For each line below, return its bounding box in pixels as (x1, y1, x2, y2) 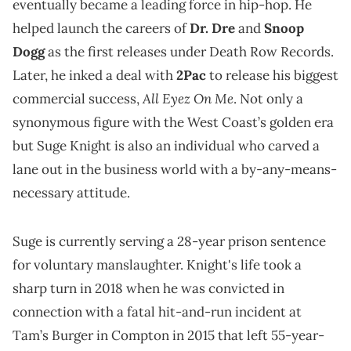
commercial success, (13, 90, 143, 108)
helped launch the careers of (13, 20, 190, 38)
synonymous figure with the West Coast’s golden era (13, 114, 334, 132)
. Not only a (233, 90, 303, 108)
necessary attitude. (13, 184, 130, 202)
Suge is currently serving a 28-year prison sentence (13, 233, 326, 251)
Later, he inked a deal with (13, 67, 176, 85)
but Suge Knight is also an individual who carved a (13, 137, 320, 155)
